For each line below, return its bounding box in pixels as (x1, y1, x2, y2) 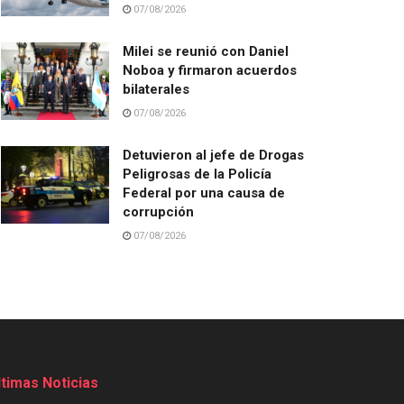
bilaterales (123, 81, 189, 98)
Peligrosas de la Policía (123, 166, 271, 183)
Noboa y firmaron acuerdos (123, 62, 297, 79)
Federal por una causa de (123, 185, 285, 202)
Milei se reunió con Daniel (123, 43, 289, 60)
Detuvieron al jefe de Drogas (123, 147, 304, 164)
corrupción (123, 204, 194, 221)
